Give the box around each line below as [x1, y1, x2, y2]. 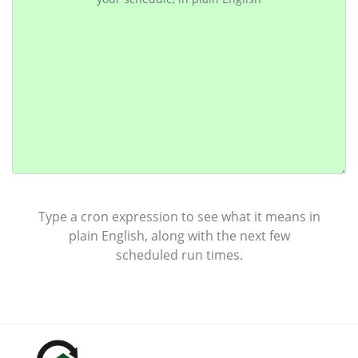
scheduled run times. [115, 245, 243, 264]
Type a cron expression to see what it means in [38, 207, 320, 225]
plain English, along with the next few [68, 226, 290, 245]
